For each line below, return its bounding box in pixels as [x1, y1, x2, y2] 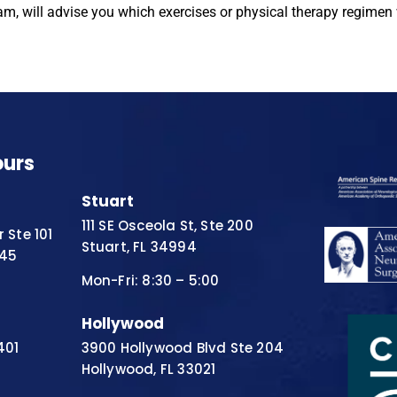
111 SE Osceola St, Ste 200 [81, 216, 253, 236]
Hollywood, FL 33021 [81, 359, 216, 378]
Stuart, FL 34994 [81, 237, 197, 257]
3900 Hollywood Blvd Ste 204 [81, 338, 284, 357]
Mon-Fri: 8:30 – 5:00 [81, 271, 220, 291]
